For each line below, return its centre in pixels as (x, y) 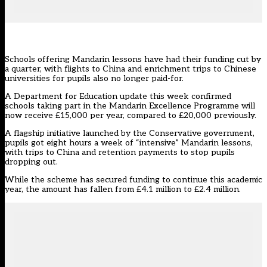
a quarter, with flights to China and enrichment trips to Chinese (131, 69)
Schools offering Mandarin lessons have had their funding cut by (133, 60)
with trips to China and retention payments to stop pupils (120, 153)
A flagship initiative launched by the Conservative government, (130, 133)
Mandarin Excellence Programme (174, 106)
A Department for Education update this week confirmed (118, 97)
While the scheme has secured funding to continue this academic (133, 180)
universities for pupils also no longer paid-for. (94, 79)
